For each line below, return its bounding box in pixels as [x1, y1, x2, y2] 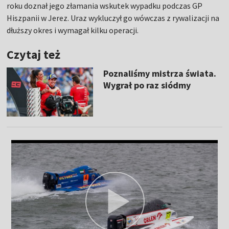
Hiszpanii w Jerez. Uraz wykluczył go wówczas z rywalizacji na [7, 13, 220, 24]
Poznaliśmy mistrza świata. [103, 67, 216, 80]
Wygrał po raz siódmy [103, 79, 191, 91]
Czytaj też [7, 47, 61, 63]
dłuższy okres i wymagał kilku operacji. [7, 25, 139, 36]
